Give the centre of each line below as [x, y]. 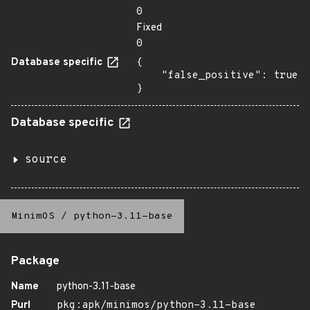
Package [35, 262]
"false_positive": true [149, 76]
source [46, 160]
